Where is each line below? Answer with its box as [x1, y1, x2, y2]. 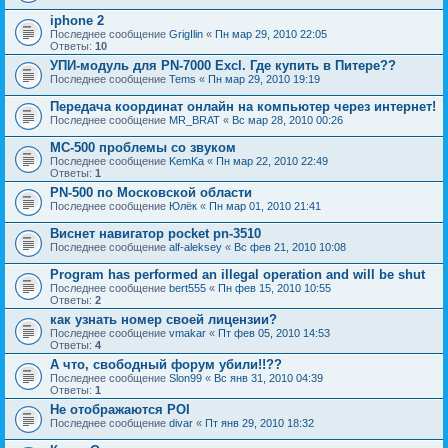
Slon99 [169, 371, 202, 384]
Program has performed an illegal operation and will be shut [50, 266, 425, 282]
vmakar [169, 326, 206, 339]
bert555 [169, 281, 206, 294]
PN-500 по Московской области [50, 184, 252, 200]
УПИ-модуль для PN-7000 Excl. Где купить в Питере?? [50, 57, 396, 73]
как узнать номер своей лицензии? [50, 311, 277, 327]
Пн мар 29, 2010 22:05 [215, 27, 327, 40]
